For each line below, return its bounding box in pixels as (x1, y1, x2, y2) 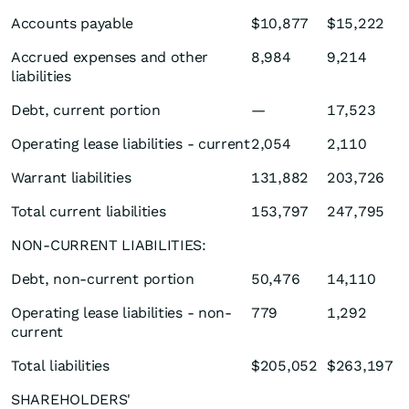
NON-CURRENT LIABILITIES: (11, 236, 206, 255)
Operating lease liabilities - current (11, 135, 250, 153)
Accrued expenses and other (11, 48, 209, 67)
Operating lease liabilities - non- (11, 304, 232, 322)
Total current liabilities (11, 203, 166, 221)
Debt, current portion (11, 101, 161, 120)
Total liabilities (11, 357, 110, 375)
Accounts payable (11, 15, 134, 33)
